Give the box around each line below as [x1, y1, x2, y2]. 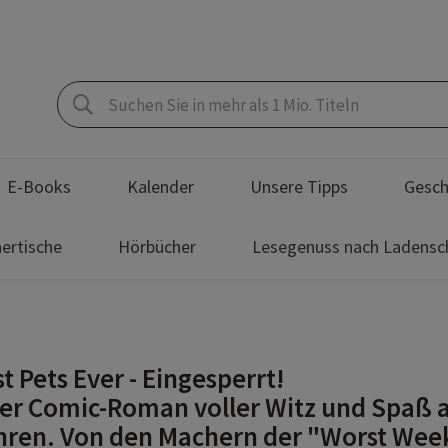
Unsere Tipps [250, 175, 348, 198]
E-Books [7, 175, 71, 198]
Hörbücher [118, 235, 196, 258]
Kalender [127, 175, 194, 198]
